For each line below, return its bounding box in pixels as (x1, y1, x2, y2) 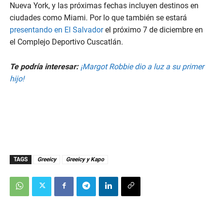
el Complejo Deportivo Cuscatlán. (10, 37, 123, 46)
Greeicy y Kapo (66, 155, 104, 163)
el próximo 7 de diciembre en (103, 25, 203, 34)
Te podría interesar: (10, 62, 78, 71)
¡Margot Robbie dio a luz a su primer (80, 62, 204, 71)
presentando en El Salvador (10, 25, 103, 34)
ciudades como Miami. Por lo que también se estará (10, 13, 187, 22)
